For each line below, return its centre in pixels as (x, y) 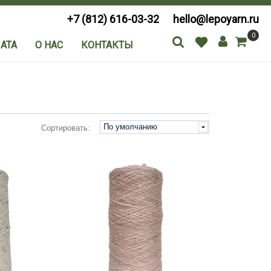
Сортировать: (65, 128)
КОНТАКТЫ (107, 45)
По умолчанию (130, 127)
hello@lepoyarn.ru (216, 19)
